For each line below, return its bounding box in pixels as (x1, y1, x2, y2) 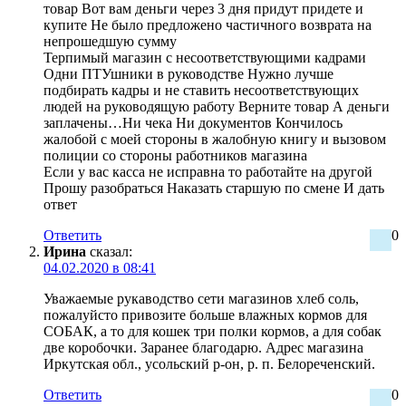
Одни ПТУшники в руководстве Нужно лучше (43, 65, 333, 82)
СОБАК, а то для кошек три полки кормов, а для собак (43, 323, 382, 339)
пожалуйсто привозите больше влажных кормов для (43, 306, 367, 323)
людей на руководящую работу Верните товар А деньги (43, 98, 390, 114)
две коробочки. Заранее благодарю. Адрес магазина (43, 339, 363, 355)
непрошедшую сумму (43, 33, 177, 49)
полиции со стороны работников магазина (43, 147, 307, 163)
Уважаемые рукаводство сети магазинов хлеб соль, (43, 290, 359, 306)
